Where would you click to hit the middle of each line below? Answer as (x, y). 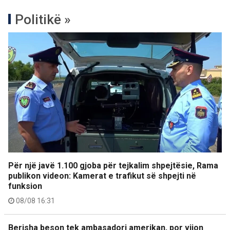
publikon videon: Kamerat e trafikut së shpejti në (102, 176)
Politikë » (43, 20)
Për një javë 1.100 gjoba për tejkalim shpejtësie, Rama (113, 166)
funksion (25, 186)
